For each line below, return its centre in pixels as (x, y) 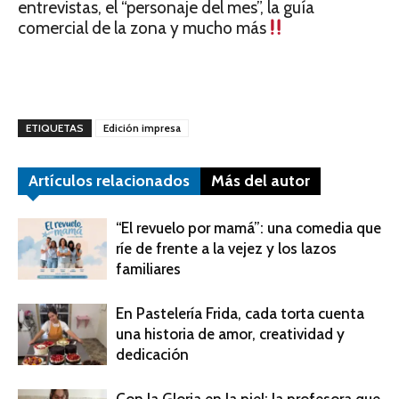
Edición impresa (142, 128)
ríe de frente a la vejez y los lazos (226, 248)
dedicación (152, 354)
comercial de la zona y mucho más (142, 28)
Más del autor (261, 181)
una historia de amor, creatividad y (230, 334)
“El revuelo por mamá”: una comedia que (248, 228)
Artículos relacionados (109, 181)
